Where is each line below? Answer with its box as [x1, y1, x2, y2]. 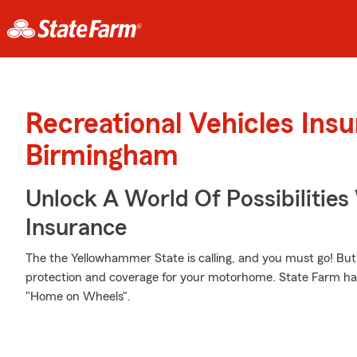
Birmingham [25, 142, 178, 171]
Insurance [25, 216, 127, 240]
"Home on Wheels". [25, 290, 131, 303]
